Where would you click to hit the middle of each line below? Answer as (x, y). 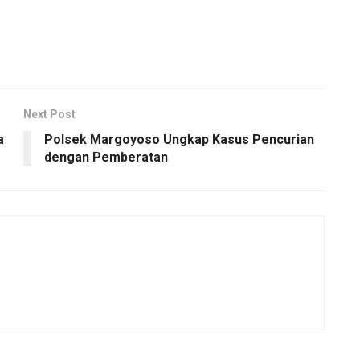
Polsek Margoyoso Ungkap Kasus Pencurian (179, 139)
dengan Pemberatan (106, 157)
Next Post (49, 114)
